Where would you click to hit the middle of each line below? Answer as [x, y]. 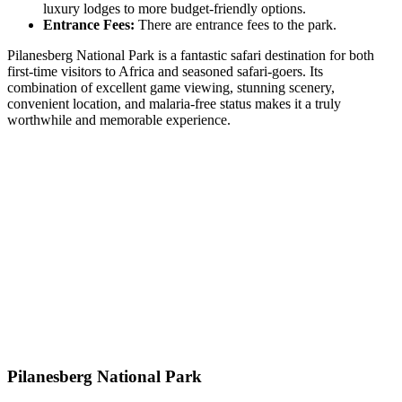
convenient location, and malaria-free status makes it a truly [174, 103]
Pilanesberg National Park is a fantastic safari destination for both [191, 55]
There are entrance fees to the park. [236, 24]
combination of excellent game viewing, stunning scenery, [171, 87]
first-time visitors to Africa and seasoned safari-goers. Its [165, 71]
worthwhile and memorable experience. [119, 119]
